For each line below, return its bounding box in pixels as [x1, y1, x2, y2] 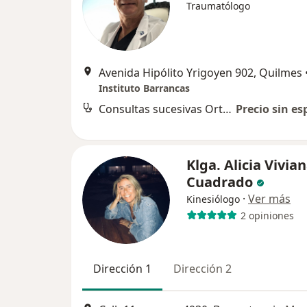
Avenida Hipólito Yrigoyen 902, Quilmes [99, 65, 302, 81]
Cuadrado [186, 173, 253, 192]
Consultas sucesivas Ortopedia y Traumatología [223, 101, 232, 117]
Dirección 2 [173, 261, 232, 277]
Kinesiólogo [186, 193, 240, 206]
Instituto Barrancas [99, 82, 190, 95]
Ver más [248, 191, 291, 207]
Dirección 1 [93, 261, 151, 277]
